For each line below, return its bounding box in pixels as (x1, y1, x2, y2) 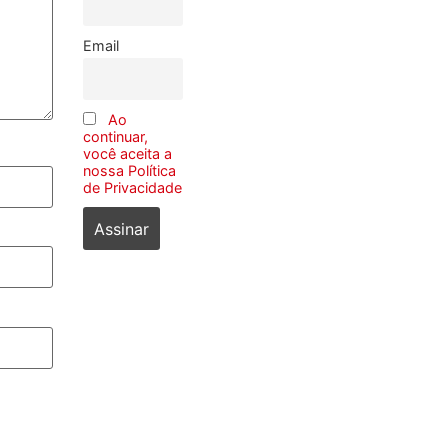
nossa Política (82, 162, 176, 180)
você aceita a (82, 145, 172, 163)
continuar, (82, 128, 148, 146)
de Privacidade (82, 179, 182, 197)
